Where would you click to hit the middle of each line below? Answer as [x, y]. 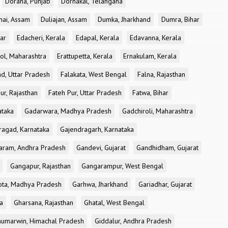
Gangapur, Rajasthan [40, 166]
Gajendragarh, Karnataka [97, 129]
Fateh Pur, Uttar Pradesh [85, 93]
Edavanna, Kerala [155, 38]
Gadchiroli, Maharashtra [158, 111]
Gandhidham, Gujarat [167, 148]
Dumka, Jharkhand [124, 19]
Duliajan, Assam [64, 19]
